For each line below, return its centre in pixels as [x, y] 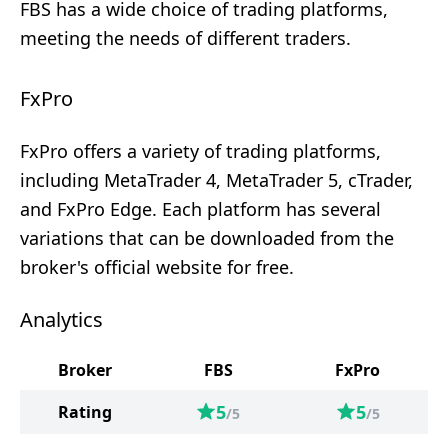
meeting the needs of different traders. [185, 38]
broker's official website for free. [157, 267]
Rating [84, 412]
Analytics [61, 319]
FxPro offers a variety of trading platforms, [200, 151]
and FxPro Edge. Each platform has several [200, 209]
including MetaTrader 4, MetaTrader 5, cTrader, [216, 180]
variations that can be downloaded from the [207, 238]
